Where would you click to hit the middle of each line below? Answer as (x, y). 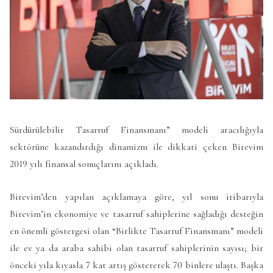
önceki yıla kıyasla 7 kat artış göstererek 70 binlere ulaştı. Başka (136, 265)
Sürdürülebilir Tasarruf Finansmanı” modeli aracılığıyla (136, 130)
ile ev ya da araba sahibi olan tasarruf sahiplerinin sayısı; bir (136, 248)
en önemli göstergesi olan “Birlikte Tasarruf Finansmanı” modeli (136, 231)
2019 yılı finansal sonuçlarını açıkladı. (84, 164)
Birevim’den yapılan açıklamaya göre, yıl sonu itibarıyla (136, 197)
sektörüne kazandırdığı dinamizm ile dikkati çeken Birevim (136, 147)
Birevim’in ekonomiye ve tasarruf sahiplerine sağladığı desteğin (136, 214)
